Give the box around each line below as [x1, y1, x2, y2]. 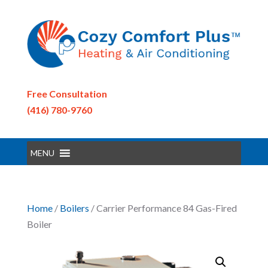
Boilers [59, 202, 89, 214]
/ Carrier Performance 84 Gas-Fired [89, 202, 237, 214]
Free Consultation [26, 87, 107, 99]
